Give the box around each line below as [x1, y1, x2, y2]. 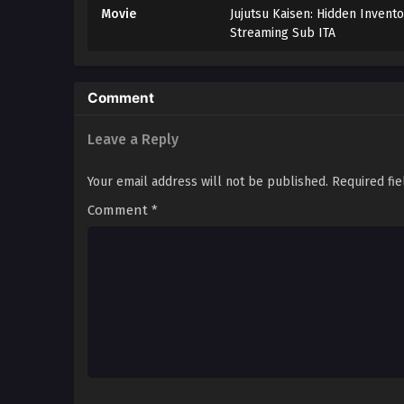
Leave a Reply [87, 131, 179, 148]
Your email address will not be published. [87, 174, 328, 189]
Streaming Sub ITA [229, 25, 335, 41]
